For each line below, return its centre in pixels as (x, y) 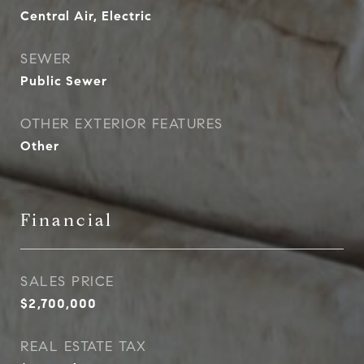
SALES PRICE (67, 282)
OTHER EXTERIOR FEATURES (122, 124)
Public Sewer (64, 81)
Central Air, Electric (86, 16)
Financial (67, 221)
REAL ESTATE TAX (84, 347)
